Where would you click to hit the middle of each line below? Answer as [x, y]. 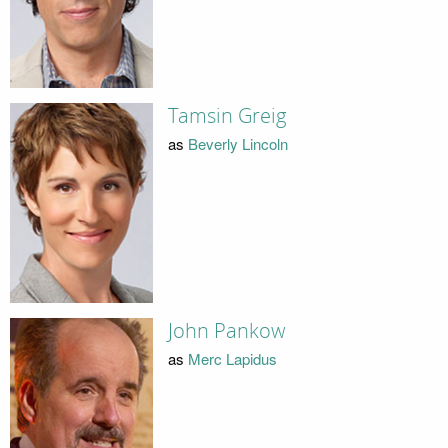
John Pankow [226, 330]
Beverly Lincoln [237, 144]
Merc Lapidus [232, 359]
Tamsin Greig [226, 115]
